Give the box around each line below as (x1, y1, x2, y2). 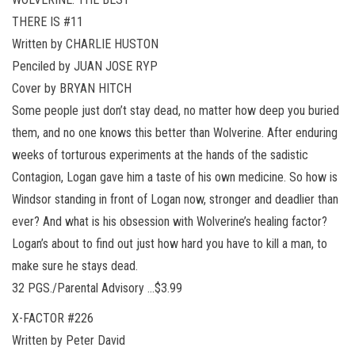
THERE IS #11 (12, 13, 83, 29)
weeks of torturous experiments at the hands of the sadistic (12, 147, 308, 162)
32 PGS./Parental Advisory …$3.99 (12, 280, 182, 296)
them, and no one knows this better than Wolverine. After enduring (12, 124, 338, 140)
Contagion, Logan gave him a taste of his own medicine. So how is (12, 169, 338, 185)
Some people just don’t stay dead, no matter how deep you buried (12, 102, 339, 118)
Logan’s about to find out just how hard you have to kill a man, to (12, 235, 327, 251)
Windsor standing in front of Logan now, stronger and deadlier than (12, 191, 338, 207)
